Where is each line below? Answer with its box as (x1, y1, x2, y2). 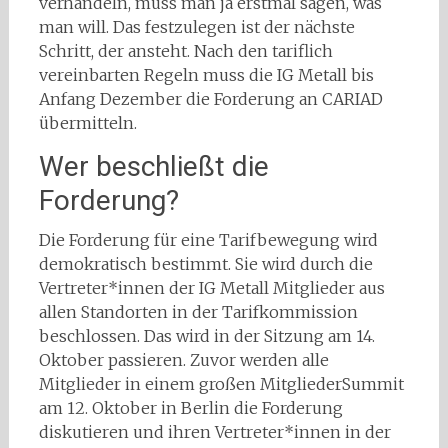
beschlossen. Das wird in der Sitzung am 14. (38, 326, 375, 347)
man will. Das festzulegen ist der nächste (38, 17, 355, 38)
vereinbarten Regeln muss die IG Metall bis (38, 65, 374, 86)
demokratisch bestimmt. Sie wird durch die (38, 254, 373, 275)
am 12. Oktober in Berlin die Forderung (38, 398, 343, 419)
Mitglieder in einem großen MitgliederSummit (38, 374, 404, 395)
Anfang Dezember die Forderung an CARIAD (38, 89, 383, 110)
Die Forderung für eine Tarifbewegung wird (38, 230, 378, 251)
